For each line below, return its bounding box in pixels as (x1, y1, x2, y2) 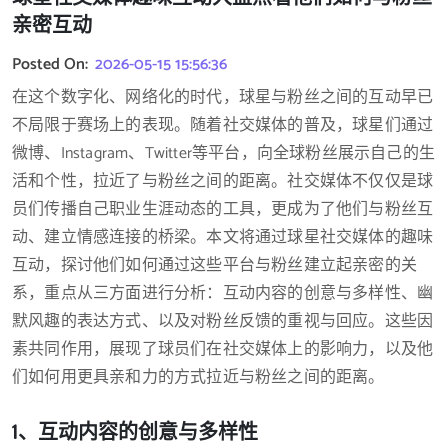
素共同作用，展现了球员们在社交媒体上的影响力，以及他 (12, 336, 434, 363)
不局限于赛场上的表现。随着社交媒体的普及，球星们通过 (12, 112, 434, 139)
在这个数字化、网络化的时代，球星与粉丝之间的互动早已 (12, 84, 434, 111)
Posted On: (12, 51, 88, 78)
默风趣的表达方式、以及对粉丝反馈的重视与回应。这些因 (12, 308, 434, 335)
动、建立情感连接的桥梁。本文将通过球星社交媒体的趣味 (12, 224, 434, 251)
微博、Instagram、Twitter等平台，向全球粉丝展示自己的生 (12, 140, 435, 167)
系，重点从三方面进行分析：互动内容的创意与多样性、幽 (12, 280, 434, 307)
